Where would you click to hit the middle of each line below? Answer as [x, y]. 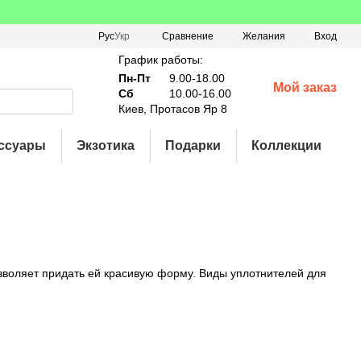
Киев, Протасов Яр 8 [172, 109]
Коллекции [287, 145]
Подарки [193, 145]
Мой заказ [305, 87]
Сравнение [188, 36]
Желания [264, 36]
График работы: [160, 60]
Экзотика [106, 145]
